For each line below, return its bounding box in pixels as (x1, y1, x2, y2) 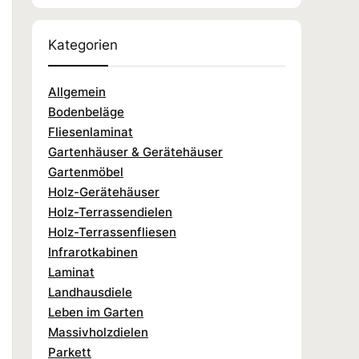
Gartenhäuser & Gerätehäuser (48, 143, 223, 159)
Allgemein (48, 83, 106, 99)
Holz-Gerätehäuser (48, 184, 159, 200)
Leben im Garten (48, 304, 143, 320)
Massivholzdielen (48, 324, 148, 340)
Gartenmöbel (48, 163, 123, 179)
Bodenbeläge (48, 103, 124, 119)
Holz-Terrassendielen (48, 204, 172, 220)
